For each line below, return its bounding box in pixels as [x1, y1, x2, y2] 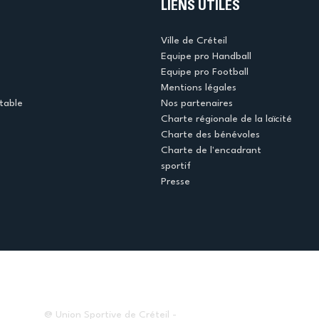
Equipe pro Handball [160, 51, 251, 62]
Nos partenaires [160, 98, 233, 109]
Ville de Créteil [160, 36, 227, 46]
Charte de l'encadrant [160, 145, 261, 156]
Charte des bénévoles [160, 130, 260, 140]
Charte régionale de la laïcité [160, 114, 292, 125]
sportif [160, 161, 191, 172]
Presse [160, 177, 190, 187]
